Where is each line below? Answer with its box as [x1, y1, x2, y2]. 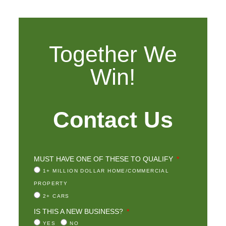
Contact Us [53, 106, 173, 133]
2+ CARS [43, 193, 70, 199]
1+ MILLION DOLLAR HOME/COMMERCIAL [43, 167, 169, 174]
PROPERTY [34, 180, 68, 186]
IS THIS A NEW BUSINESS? [34, 207, 125, 215]
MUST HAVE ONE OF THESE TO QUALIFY [34, 154, 175, 163]
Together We [49, 41, 177, 67]
